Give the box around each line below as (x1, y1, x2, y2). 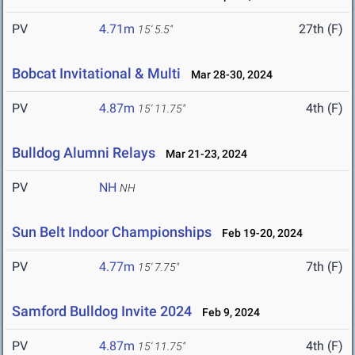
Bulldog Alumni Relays (12, 144, 155, 162)
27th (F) (299, 21, 343, 37)
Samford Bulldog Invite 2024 (12, 303, 192, 320)
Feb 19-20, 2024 (215, 227, 303, 240)
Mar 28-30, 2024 (184, 68, 273, 82)
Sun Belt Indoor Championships (12, 223, 212, 241)
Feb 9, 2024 (195, 306, 260, 319)
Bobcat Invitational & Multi (12, 65, 181, 82)
